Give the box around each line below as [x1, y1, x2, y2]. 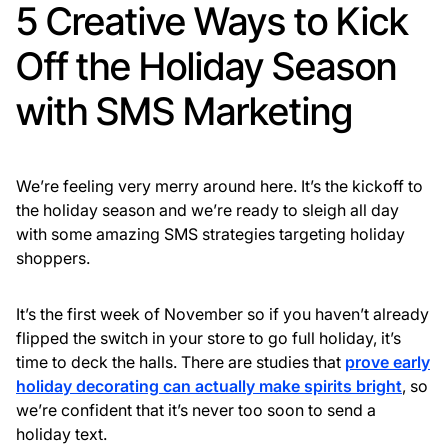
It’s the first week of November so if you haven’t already [16, 304, 429, 325]
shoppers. [16, 248, 90, 269]
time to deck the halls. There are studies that [16, 352, 345, 373]
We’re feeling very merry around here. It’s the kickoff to [16, 176, 423, 197]
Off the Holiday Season [16, 43, 397, 90]
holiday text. [16, 424, 107, 445]
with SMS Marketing [16, 88, 353, 135]
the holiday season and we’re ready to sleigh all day [16, 200, 399, 221]
